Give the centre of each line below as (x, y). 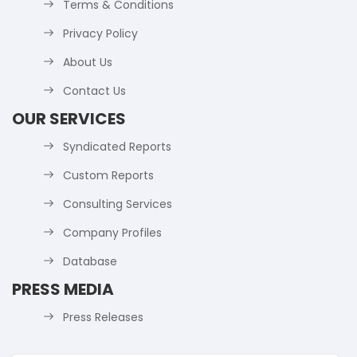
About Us (88, 63)
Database (90, 262)
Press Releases (103, 318)
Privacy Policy (100, 34)
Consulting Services (118, 204)
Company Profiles (112, 233)
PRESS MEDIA (63, 290)
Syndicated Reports (117, 147)
